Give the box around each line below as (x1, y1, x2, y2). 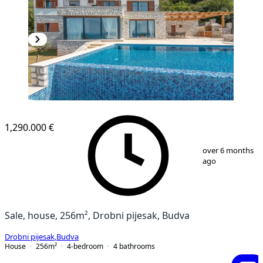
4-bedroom (67, 242, 103, 250)
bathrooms (119, 242, 155, 250)
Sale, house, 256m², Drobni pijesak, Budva (5, 210, 190, 220)
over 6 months (202, 146, 254, 154)
